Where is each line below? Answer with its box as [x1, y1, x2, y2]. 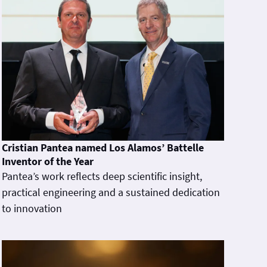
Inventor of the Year [1, 154, 94, 168]
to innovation [1, 201, 62, 215]
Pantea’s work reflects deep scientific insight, [1, 169, 202, 183]
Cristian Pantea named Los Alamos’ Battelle [1, 140, 204, 154]
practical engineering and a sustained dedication [1, 185, 220, 199]
